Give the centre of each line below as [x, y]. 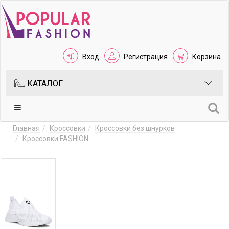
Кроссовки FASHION [55, 139]
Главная [26, 128]
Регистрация [146, 57]
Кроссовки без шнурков [135, 128]
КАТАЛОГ [44, 84]
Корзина [207, 57]
